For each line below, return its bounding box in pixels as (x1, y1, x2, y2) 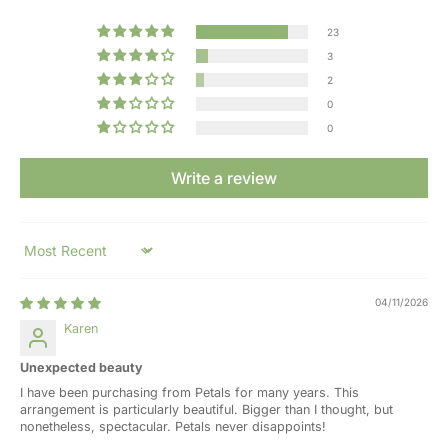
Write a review (171, 167, 277, 188)
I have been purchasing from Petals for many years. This (20, 384, 359, 400)
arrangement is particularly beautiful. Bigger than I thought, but (20, 401, 393, 417)
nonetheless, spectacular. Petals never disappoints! (20, 418, 326, 434)
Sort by (19, 249, 63, 265)
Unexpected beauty (20, 359, 143, 375)
